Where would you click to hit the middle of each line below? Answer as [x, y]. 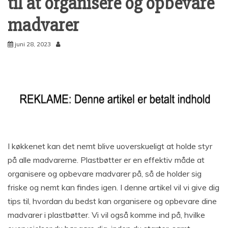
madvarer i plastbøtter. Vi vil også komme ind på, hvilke [106, 215]
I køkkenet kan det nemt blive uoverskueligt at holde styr [110, 146]
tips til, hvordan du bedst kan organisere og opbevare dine [112, 201]
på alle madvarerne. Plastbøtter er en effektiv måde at [106, 160]
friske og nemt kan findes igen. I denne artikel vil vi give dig [113, 188]
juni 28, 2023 [33, 44]
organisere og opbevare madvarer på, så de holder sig [105, 174]
